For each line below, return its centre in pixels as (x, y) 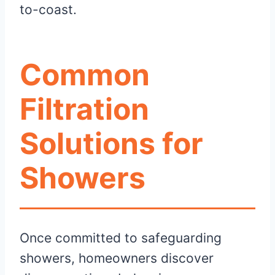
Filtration (84, 109)
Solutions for (111, 144)
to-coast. (48, 10)
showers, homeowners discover (117, 258)
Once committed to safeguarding (121, 238)
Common (85, 75)
